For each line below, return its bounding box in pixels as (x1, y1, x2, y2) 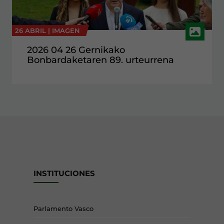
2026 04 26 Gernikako (27, 44, 125, 55)
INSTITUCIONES (33, 168, 95, 178)
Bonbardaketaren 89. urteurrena (27, 54, 174, 65)
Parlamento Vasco (33, 204, 93, 212)
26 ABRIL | (15, 26, 52, 34)
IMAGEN (52, 26, 80, 34)
